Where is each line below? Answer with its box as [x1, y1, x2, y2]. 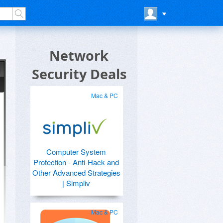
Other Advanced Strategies [32, 167, 120, 178]
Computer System [46, 146, 106, 157]
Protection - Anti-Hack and [33, 157, 119, 167]
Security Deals [31, 65, 126, 83]
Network [49, 46, 109, 65]
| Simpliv [62, 178, 90, 188]
